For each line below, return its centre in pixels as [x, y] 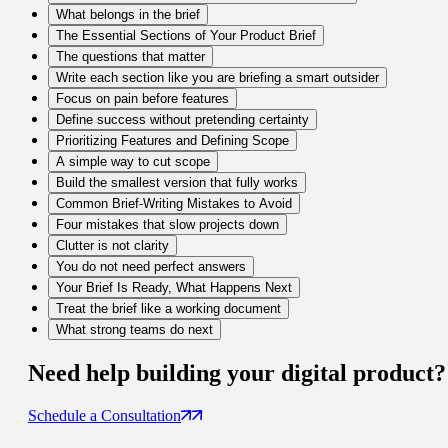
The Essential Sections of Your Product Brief [186, 36]
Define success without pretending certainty [182, 120]
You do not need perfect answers [151, 267]
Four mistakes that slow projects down [167, 225]
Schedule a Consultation [104, 416]
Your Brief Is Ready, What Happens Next [174, 288]
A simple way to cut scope [133, 162]
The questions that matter [130, 57]
